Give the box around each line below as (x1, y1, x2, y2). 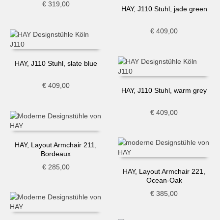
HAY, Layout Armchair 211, (15, 140, 97, 149)
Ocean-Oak (146, 176, 182, 185)
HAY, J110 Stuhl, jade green (121, 4, 207, 13)
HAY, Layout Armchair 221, (123, 167, 206, 176)
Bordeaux (41, 149, 71, 158)
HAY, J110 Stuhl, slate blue (14, 59, 97, 67)
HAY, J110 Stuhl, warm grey (121, 86, 207, 94)
